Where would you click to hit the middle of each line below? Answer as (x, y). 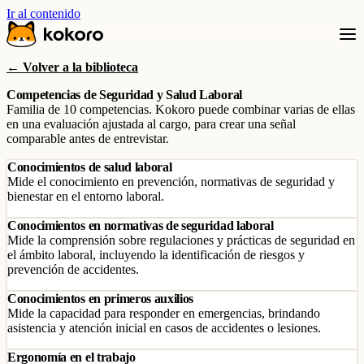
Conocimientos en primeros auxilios (101, 299)
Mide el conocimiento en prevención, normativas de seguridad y (171, 182)
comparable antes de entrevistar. (88, 139)
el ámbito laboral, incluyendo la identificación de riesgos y (156, 255)
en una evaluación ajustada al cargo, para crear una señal (151, 124)
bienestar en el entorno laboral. (86, 196)
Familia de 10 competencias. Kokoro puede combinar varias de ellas (181, 109)
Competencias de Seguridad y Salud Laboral (124, 95)
